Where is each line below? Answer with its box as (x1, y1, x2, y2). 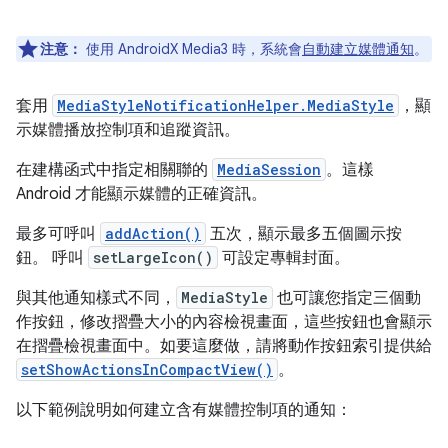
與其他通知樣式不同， (16, 288, 176, 309)
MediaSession (217, 160, 321, 180)
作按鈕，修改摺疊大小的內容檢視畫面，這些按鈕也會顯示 (16, 312, 432, 333)
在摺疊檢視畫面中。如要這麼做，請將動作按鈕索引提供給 (16, 336, 432, 357)
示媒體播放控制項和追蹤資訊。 (16, 120, 240, 141)
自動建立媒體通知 (302, 40, 414, 59)
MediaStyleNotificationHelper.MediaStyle (57, 96, 394, 116)
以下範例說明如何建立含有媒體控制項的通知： (16, 400, 352, 421)
